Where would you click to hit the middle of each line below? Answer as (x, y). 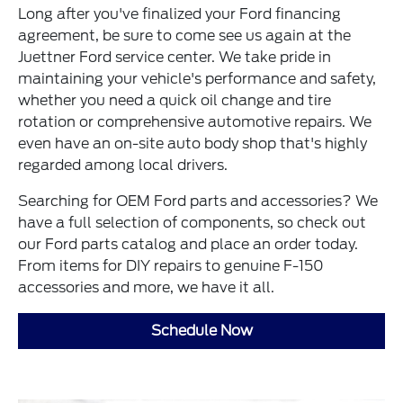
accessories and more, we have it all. (147, 287)
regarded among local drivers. (123, 165)
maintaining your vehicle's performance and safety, (197, 78)
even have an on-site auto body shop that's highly (193, 143)
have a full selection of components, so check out (193, 222)
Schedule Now (201, 330)
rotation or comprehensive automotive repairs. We (195, 121)
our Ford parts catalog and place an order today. (188, 244)
